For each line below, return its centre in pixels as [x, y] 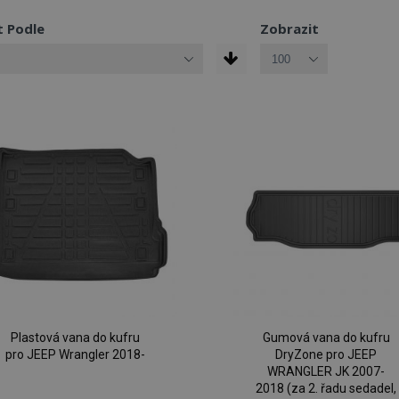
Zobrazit [289, 28]
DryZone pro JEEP [326, 355]
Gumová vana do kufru [326, 338]
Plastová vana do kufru [75, 338]
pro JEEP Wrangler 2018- [75, 355]
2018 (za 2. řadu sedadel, [326, 389]
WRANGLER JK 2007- [326, 372]
